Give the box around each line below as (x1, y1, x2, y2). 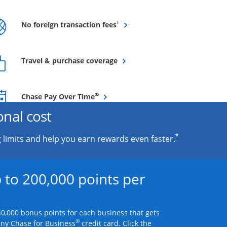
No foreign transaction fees (21, 20, 117, 30)
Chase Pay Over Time (21, 92, 95, 102)
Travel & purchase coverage (21, 56, 118, 66)
